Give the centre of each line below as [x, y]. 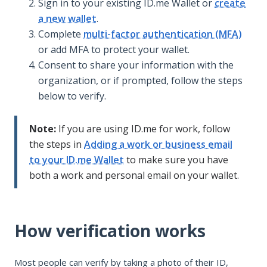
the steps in [57, 144]
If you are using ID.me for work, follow [143, 128]
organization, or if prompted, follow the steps [140, 80]
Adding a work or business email [158, 144]
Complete [61, 34]
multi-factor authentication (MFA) [163, 34]
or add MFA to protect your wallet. [114, 49]
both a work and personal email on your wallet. [134, 175]
